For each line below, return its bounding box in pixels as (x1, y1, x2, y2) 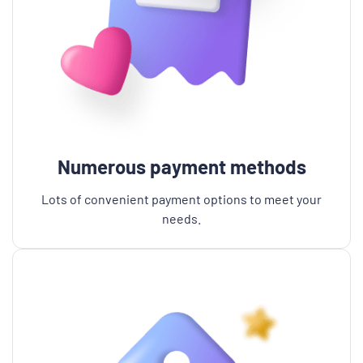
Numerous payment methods (57, 155, 306, 178)
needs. (162, 211, 201, 226)
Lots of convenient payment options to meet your (41, 191, 322, 207)
